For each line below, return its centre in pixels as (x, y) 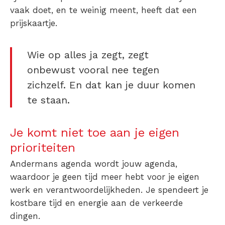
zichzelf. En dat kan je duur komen (111, 85)
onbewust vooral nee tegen (93, 70)
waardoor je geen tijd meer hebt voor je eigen (105, 177)
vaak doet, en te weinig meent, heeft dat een (103, 10)
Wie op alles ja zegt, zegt (88, 55)
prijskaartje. (34, 23)
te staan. (50, 100)
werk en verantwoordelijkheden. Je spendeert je (109, 190)
